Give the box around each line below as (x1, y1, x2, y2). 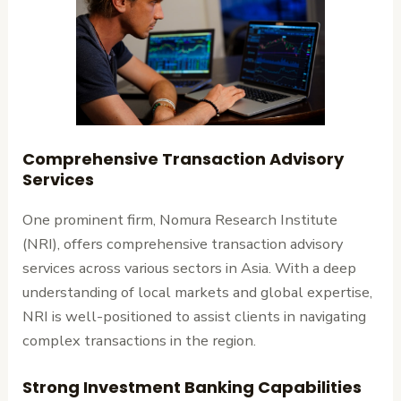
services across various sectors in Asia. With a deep (22, 258, 357, 279)
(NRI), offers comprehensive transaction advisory (22, 234, 344, 255)
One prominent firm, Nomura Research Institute (22, 209, 338, 231)
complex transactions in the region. (22, 330, 257, 352)
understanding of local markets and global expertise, (22, 282, 373, 303)
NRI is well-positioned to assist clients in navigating (22, 306, 367, 328)
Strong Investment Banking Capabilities (22, 375, 363, 398)
